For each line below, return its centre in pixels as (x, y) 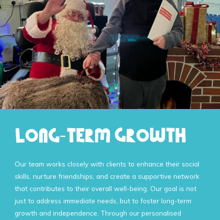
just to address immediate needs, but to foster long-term (103, 201)
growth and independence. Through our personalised (98, 213)
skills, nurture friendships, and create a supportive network (107, 176)
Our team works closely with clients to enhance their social (107, 164)
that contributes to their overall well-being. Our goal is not (106, 189)
